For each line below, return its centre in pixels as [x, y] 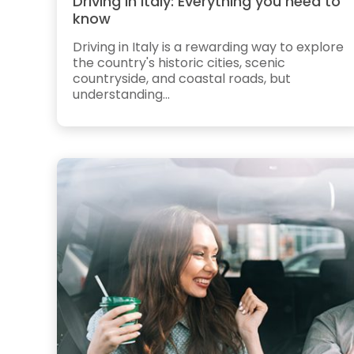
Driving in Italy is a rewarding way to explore [208, 47]
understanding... [121, 94]
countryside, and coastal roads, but [182, 78]
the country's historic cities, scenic [179, 62]
